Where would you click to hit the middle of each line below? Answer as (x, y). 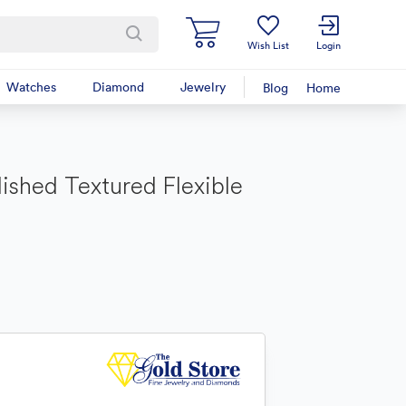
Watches (31, 87)
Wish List (268, 45)
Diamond (118, 87)
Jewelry (203, 87)
